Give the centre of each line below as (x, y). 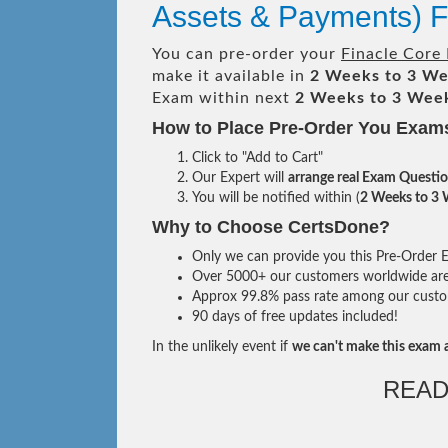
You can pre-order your (246, 54)
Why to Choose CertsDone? (271, 227)
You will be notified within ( (276, 198)
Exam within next (223, 98)
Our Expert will (240, 178)
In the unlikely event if (222, 347)
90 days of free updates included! (295, 317)
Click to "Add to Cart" (257, 158)
